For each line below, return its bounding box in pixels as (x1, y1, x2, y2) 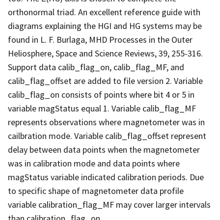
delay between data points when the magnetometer (8, 143, 200, 155)
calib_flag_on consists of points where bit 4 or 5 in (8, 88, 194, 100)
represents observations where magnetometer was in (8, 116, 205, 128)
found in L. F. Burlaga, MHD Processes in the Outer (8, 33, 192, 45)
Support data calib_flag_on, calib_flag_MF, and (8, 61, 184, 73)
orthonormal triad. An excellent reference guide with (8, 6, 200, 18)
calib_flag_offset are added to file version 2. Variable (8, 75, 203, 86)
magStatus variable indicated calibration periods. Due (8, 171, 204, 183)
